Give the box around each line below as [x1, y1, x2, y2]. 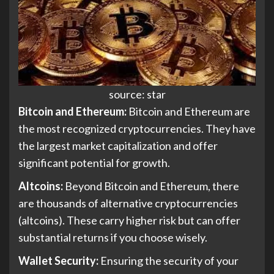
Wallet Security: [18, 254, 98, 268]
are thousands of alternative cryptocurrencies [18, 196, 238, 210]
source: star [108, 87, 166, 102]
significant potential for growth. [18, 156, 170, 170]
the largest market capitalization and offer [18, 139, 218, 153]
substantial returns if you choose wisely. [18, 231, 207, 245]
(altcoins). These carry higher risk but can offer [18, 213, 240, 228]
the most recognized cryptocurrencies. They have [18, 122, 256, 136]
